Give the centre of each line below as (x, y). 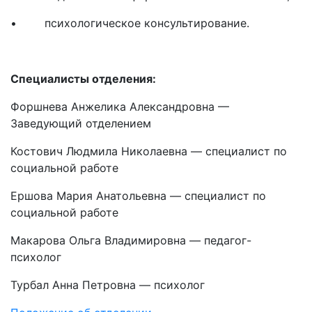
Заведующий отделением (81, 124)
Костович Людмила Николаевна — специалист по (149, 151)
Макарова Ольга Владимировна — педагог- (131, 241)
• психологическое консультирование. (130, 23)
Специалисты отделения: (85, 79)
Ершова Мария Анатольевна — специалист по (138, 196)
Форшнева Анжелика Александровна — (120, 107)
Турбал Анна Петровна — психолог (108, 285)
